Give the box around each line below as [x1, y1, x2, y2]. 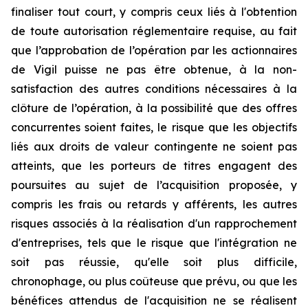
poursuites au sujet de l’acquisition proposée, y [11, 178, 297, 192]
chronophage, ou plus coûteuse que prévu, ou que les [11, 274, 297, 288]
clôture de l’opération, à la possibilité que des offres [11, 101, 297, 115]
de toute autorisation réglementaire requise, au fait [11, 24, 297, 38]
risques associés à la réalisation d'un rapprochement [11, 217, 297, 230]
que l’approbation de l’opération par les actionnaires [11, 43, 297, 57]
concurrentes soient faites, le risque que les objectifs [11, 120, 297, 134]
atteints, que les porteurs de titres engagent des [11, 159, 297, 173]
